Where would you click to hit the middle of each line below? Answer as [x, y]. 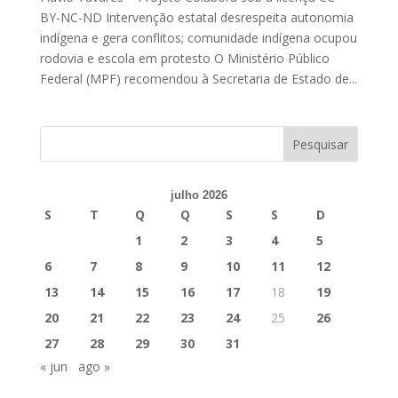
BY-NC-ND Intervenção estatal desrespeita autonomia [196, 18]
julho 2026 [199, 195]
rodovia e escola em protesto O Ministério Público [184, 59]
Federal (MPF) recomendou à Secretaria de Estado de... [198, 79]
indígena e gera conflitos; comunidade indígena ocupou [198, 38]
